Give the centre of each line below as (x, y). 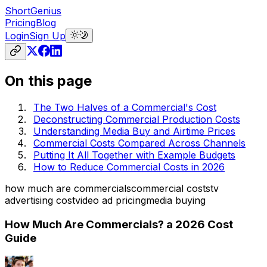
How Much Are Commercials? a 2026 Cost (119, 224)
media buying (176, 200)
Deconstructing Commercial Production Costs (137, 119)
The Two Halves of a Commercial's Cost (125, 107)
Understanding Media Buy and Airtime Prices (134, 131)
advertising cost (40, 200)
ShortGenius (33, 11)
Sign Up (47, 36)
